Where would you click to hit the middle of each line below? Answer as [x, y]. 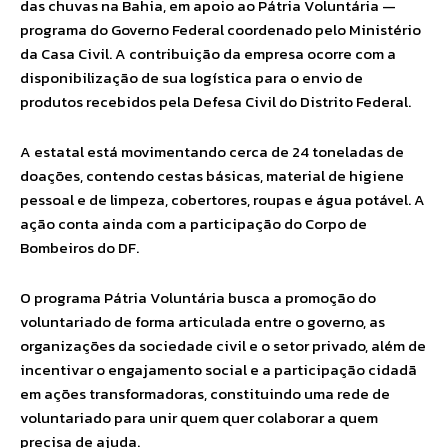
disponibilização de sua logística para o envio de [191, 77]
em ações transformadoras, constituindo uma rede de [205, 393]
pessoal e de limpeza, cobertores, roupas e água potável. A [222, 199]
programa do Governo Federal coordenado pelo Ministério [220, 29]
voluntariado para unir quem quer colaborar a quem [199, 417]
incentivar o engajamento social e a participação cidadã [218, 369]
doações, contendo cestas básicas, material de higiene [212, 175]
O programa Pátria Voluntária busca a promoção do [198, 297]
